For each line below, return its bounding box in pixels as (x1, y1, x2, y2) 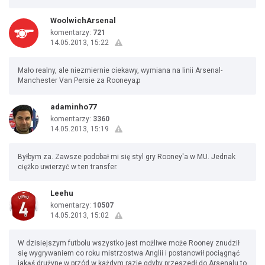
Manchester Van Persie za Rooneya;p (18, 76, 140, 85)
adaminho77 (50, 102, 96, 111)
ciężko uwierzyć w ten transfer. (18, 163, 118, 171)
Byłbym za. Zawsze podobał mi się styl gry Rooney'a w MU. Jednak (18, 153, 235, 161)
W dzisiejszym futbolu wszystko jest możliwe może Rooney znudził (18, 239, 240, 247)
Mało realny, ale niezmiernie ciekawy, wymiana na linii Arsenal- (18, 66, 222, 75)
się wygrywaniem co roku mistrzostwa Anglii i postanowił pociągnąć (18, 249, 240, 257)
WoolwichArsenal (50, 16, 116, 25)
